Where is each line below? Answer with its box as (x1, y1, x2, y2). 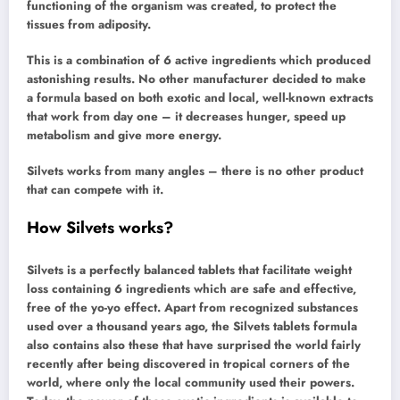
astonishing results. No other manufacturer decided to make (27, 70, 366, 87)
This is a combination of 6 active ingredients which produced (27, 51, 371, 69)
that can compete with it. (27, 181, 163, 199)
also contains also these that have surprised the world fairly (27, 336, 361, 354)
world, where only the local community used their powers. (27, 373, 354, 391)
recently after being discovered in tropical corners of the (27, 354, 350, 372)
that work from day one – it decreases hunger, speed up (27, 107, 346, 125)
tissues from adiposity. (27, 15, 151, 33)
